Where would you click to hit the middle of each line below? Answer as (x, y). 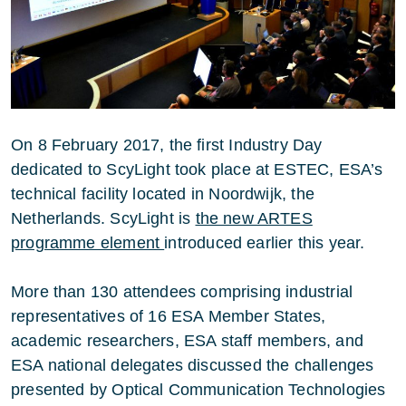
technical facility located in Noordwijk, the (163, 193)
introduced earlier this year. (265, 242)
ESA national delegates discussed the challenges (193, 365)
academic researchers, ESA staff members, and (187, 340)
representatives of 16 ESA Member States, (169, 316)
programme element (88, 242)
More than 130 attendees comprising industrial (182, 291)
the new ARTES (254, 218)
